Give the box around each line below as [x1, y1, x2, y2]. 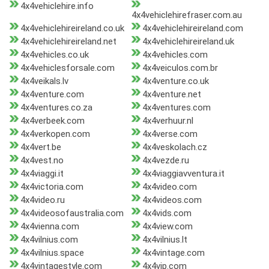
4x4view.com [142, 221, 193, 232]
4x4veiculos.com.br [142, 62, 218, 74]
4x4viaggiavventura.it [142, 168, 225, 180]
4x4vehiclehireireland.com [142, 23, 243, 34]
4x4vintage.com [142, 247, 205, 259]
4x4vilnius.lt [142, 234, 187, 246]
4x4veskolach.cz [142, 142, 207, 153]
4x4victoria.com [20, 181, 83, 193]
